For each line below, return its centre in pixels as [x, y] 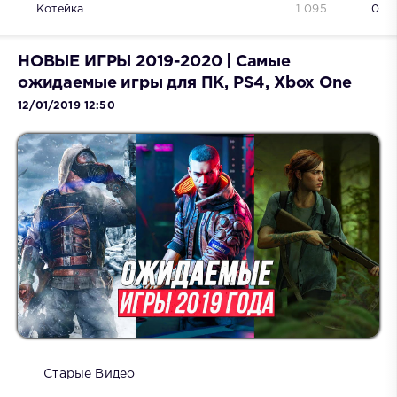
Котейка [60, 9]
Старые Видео [90, 374]
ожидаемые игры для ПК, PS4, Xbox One [185, 83]
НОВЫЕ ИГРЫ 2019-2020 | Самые [154, 62]
